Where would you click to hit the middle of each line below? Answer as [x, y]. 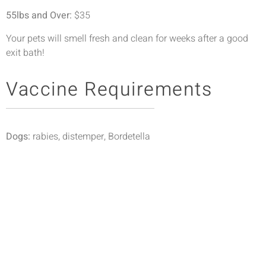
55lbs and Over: [39, 16]
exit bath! [25, 53]
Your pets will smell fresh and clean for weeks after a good [127, 38]
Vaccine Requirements [109, 89]
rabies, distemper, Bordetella [90, 136]
